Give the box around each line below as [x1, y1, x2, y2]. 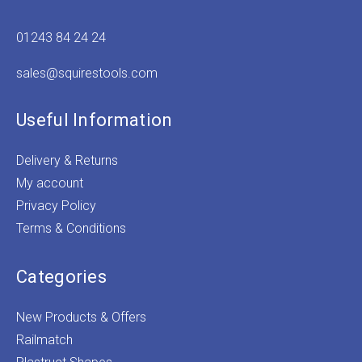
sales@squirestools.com [16, 65, 158, 81]
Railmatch [16, 331, 73, 347]
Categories [16, 266, 107, 287]
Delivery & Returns [16, 152, 118, 168]
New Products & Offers [16, 309, 146, 325]
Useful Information [16, 109, 173, 130]
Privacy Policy [16, 197, 96, 213]
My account [16, 175, 83, 191]
